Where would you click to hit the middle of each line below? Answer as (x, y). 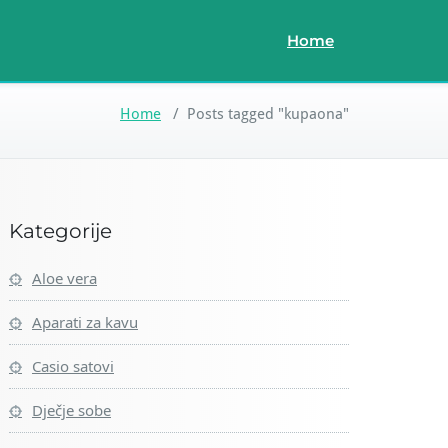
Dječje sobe (71, 410)
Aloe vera (64, 278)
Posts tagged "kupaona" (268, 114)
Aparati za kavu (85, 322)
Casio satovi (73, 366)
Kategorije (60, 231)
